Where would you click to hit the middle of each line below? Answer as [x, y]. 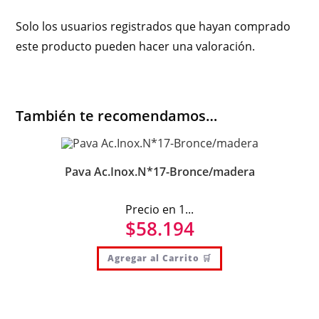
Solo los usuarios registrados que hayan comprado [153, 26]
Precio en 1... [159, 210]
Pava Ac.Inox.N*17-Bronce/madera [159, 172]
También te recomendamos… [117, 115]
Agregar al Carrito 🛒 [159, 258]
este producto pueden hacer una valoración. [136, 46]
